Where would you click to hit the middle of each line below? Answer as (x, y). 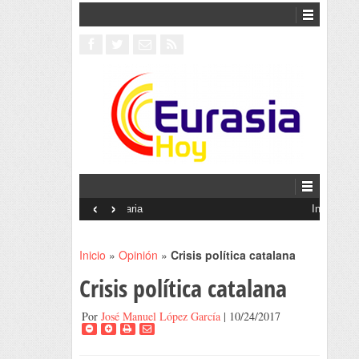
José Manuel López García (160, 316)
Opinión (138, 255)
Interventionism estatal (180, 209)
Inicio (92, 255)
